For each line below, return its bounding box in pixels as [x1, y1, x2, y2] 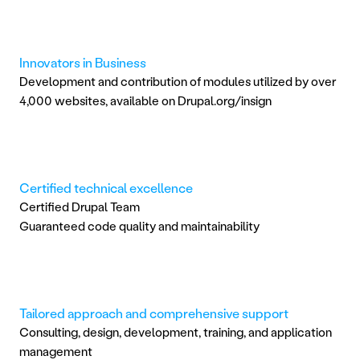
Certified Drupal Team [19, 198, 140, 215]
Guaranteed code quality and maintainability [19, 217, 260, 234]
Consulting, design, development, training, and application [19, 323, 332, 340]
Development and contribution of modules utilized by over [19, 72, 336, 89]
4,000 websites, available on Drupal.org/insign [19, 92, 272, 108]
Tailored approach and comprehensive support [19, 304, 288, 321]
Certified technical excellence [19, 178, 193, 196]
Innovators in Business [19, 53, 146, 71]
